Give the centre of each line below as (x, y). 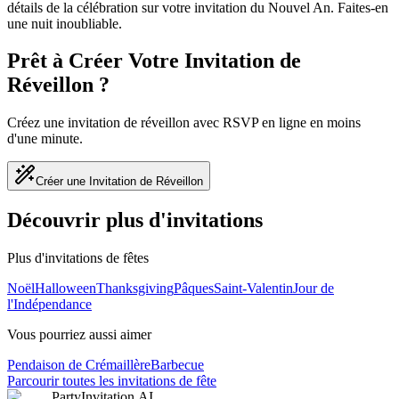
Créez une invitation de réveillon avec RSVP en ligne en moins (184, 123)
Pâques (194, 289)
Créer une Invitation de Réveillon (119, 182)
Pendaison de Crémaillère (79, 365)
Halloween (65, 289)
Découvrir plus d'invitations (135, 220)
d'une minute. (45, 139)
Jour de (313, 289)
